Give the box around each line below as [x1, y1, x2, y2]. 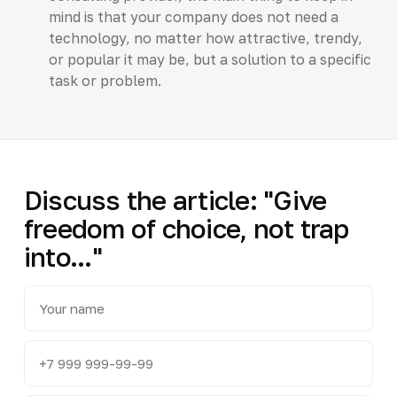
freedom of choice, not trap [23, 212, 349, 245]
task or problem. [48, 72, 161, 89]
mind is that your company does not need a [48, 8, 339, 25]
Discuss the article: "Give [23, 183, 327, 216]
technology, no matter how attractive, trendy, [48, 29, 362, 46]
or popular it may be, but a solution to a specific [48, 51, 371, 67]
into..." [23, 240, 102, 273]
